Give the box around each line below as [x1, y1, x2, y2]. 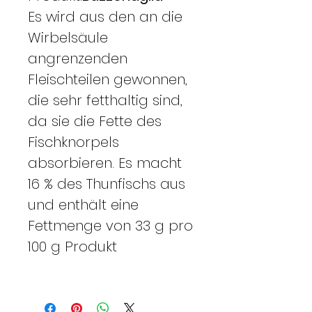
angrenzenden [28, 48, 127, 68]
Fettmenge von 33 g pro [28, 215, 193, 235]
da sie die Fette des [28, 111, 162, 131]
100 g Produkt [28, 236, 117, 256]
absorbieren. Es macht [28, 153, 182, 173]
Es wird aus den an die [28, 6, 182, 26]
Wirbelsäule [28, 27, 108, 47]
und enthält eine [28, 194, 139, 214]
